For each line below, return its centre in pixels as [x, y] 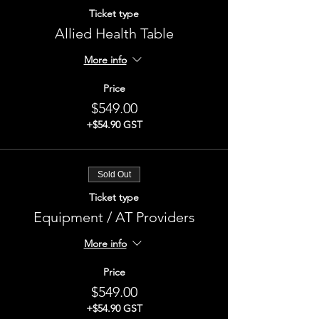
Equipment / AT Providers [114, 217]
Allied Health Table [114, 33]
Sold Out [114, 174]
